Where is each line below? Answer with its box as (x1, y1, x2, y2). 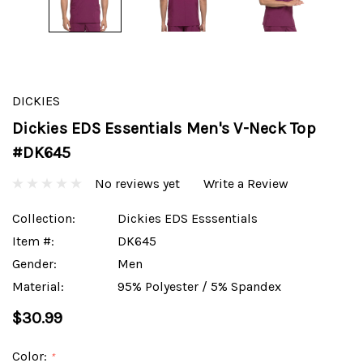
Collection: (12, 210, 75, 226)
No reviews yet (95, 175, 180, 191)
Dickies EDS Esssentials (117, 210, 258, 226)
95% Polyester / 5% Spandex (117, 278, 281, 294)
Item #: (12, 233, 54, 249)
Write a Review (203, 175, 288, 191)
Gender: (12, 255, 57, 271)
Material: (12, 278, 64, 294)
